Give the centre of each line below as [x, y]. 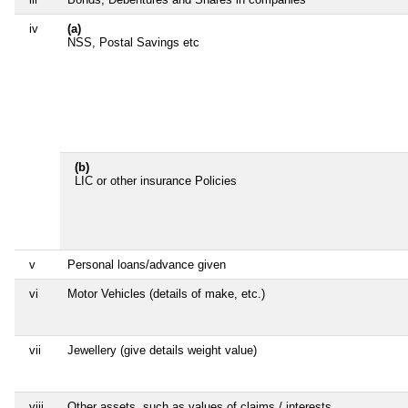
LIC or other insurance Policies [156, 180]
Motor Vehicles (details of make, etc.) [166, 293]
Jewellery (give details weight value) [162, 350]
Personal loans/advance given [147, 264]
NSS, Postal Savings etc [133, 42]
